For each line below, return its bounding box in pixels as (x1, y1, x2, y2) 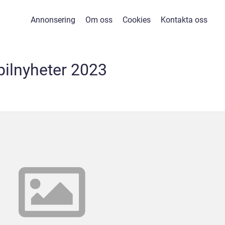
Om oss (85, 15, 113, 25)
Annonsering (31, 15, 75, 25)
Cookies (123, 15, 151, 25)
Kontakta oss (161, 15, 207, 25)
